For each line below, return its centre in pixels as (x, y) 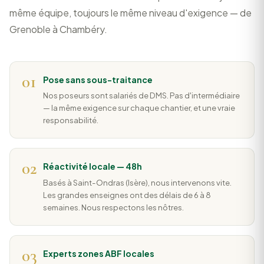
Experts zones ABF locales (99, 253)
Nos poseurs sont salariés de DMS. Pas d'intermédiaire (141, 95)
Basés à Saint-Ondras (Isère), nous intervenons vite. (137, 182)
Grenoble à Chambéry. (58, 29)
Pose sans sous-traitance (98, 80)
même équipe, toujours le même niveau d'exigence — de (131, 12)
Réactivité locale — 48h (93, 167)
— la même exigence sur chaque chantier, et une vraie (139, 108)
